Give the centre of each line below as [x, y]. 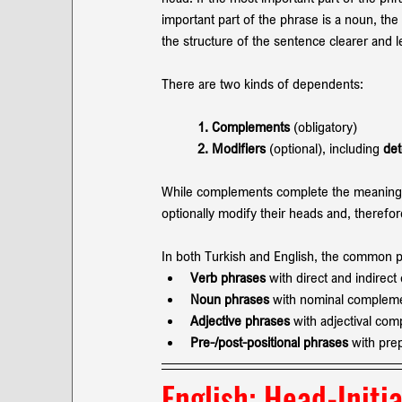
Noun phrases [232, 298]
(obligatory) [323, 126]
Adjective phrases [240, 320]
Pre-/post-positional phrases [271, 341]
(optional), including [326, 148]
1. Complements [244, 126]
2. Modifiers [233, 148]
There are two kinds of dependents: [262, 83]
